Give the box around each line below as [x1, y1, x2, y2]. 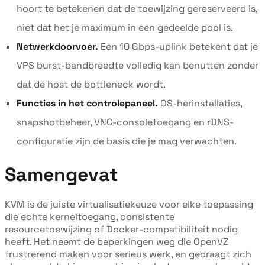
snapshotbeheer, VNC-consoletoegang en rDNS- [17, 115, 234, 128]
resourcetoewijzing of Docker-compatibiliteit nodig [5, 222, 238, 235]
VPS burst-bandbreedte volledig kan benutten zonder [17, 59, 258, 72]
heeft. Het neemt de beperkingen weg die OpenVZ [5, 235, 228, 248]
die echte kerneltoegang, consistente [5, 210, 174, 223]
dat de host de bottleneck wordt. [17, 77, 166, 91]
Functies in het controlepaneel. [17, 96, 158, 109]
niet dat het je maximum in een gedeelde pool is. [17, 21, 233, 34]
